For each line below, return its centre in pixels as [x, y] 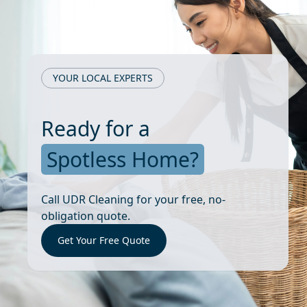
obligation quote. [86, 216]
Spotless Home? [123, 159]
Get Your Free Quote [104, 240]
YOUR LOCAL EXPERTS [103, 77]
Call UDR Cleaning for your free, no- [133, 199]
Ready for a [96, 128]
